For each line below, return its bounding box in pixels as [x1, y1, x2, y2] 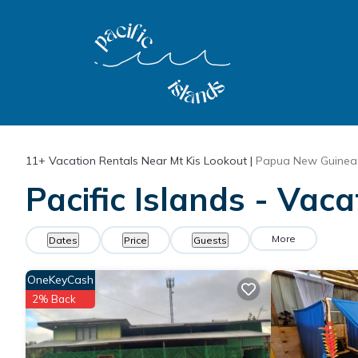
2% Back [32, 292, 76, 305]
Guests [193, 234, 227, 246]
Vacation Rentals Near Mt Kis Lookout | [46, 153, 256, 168]
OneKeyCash [27, 272, 93, 287]
